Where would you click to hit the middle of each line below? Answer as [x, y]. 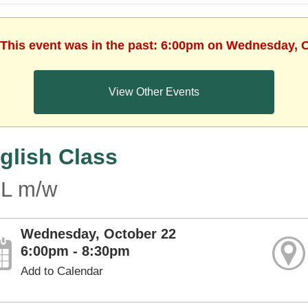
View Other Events [154, 92]
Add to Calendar [62, 271]
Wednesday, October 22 [99, 234]
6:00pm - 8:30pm [76, 251]
